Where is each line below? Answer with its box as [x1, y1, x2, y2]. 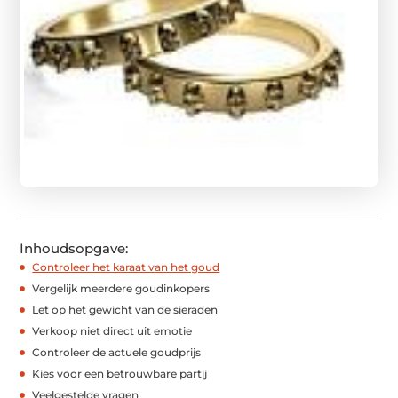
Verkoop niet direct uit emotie [32, 323, 193, 338]
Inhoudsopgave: [20, 239, 129, 257]
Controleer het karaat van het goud [32, 259, 220, 274]
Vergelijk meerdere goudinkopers [32, 281, 211, 295]
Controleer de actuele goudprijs [32, 345, 202, 359]
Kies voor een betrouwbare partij [32, 366, 208, 380]
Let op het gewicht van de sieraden [32, 302, 219, 316]
